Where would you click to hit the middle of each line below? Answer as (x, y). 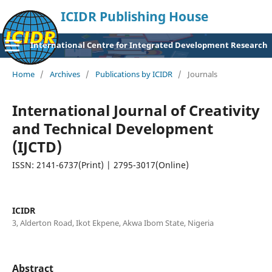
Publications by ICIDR (134, 74)
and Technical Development (112, 129)
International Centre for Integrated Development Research (149, 45)
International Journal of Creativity (136, 110)
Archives (65, 74)
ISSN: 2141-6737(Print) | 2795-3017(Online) (100, 165)
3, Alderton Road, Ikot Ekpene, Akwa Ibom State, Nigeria (113, 223)
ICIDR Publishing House (134, 17)
